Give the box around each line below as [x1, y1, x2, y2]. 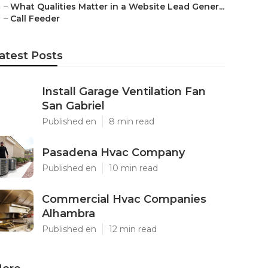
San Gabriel [42, 99, 105, 112]
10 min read [109, 163, 158, 173]
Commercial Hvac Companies [42, 193, 206, 206]
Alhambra [42, 207, 95, 220]
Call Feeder [10, 13, 60, 24]
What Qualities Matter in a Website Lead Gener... [10, 1, 224, 12]
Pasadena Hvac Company [42, 146, 185, 159]
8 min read [109, 116, 154, 127]
